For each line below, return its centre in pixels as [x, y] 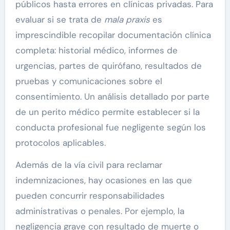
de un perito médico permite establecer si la [107, 112]
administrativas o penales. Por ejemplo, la [100, 211]
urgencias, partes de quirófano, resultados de [108, 65]
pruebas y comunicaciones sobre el [89, 81]
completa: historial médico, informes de [96, 50]
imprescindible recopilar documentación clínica [113, 35]
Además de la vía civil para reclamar [89, 165]
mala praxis [127, 19]
